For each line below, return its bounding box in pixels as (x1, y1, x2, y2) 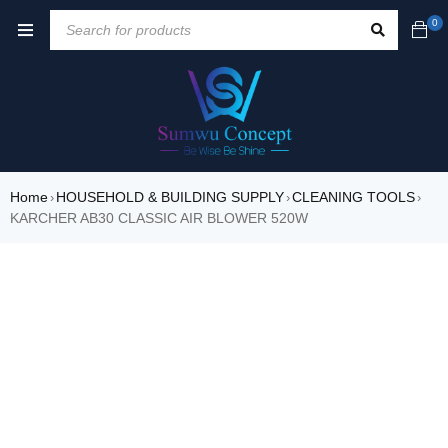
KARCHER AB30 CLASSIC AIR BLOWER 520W (10, 210, 308, 227)
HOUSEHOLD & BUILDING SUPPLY (56, 189, 284, 206)
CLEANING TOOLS (292, 189, 415, 206)
